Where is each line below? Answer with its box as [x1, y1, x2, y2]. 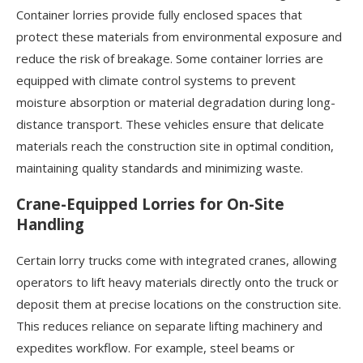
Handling [16, 214, 84, 235]
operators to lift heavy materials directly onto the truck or [16, 274, 339, 291]
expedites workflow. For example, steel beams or [16, 340, 295, 357]
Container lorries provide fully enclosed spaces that [16, 6, 302, 23]
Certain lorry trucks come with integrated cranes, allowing [16, 252, 337, 269]
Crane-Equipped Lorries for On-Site [16, 194, 284, 215]
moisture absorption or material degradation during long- [16, 93, 335, 110]
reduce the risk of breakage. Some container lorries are [16, 49, 323, 66]
